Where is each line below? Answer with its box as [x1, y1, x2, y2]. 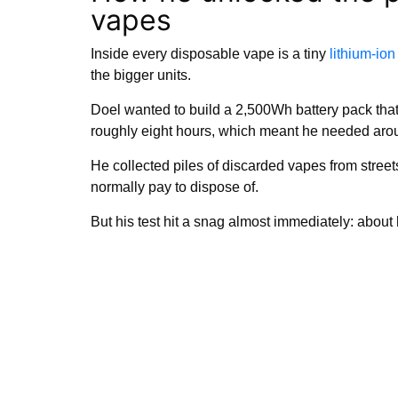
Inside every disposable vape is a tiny [91, 46, 330, 61]
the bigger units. [91, 68, 195, 83]
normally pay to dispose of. [91, 179, 259, 195]
